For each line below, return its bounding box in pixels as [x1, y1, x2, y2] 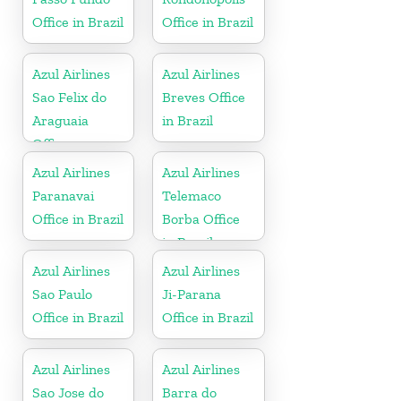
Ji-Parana [162, 285, 222, 303]
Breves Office [162, 88, 246, 106]
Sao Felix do [32, 88, 107, 106]
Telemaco [162, 186, 222, 204]
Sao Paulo [32, 285, 92, 303]
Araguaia [32, 111, 89, 129]
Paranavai [32, 186, 94, 204]
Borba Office [162, 209, 241, 227]
